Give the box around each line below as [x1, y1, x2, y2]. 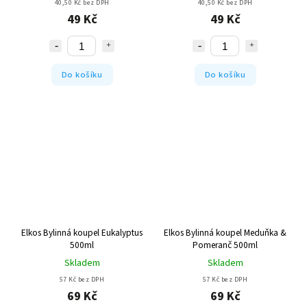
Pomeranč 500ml [193, 238, 258, 251]
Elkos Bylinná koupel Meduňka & [164, 225, 286, 239]
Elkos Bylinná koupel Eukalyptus [21, 225, 143, 239]
